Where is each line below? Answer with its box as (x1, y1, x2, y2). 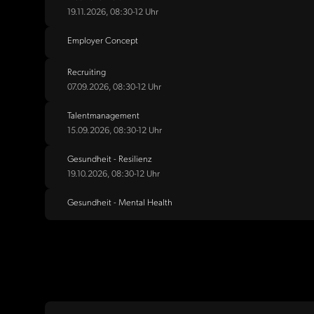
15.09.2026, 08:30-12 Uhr (67, 125, 162, 136)
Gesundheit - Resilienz (67, 153, 152, 165)
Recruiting (67, 67, 106, 78)
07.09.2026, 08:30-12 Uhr (67, 81, 161, 93)
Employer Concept (67, 35, 138, 46)
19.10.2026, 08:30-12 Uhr (67, 168, 160, 179)
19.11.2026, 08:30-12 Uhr (67, 6, 158, 18)
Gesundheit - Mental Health (67, 197, 172, 208)
